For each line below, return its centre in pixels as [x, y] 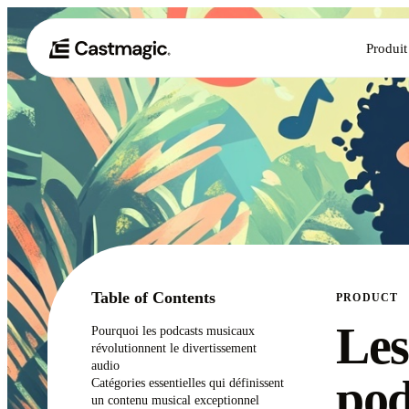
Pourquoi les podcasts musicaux [173, 330]
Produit [386, 47]
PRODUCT [367, 298]
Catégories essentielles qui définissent [188, 383]
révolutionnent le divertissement [174, 348]
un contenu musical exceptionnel [175, 400]
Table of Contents [153, 298]
